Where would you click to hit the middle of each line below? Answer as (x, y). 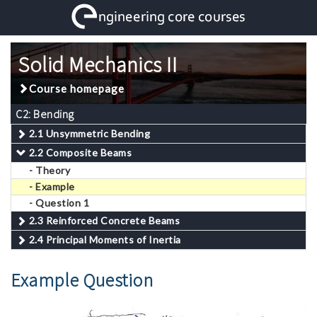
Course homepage (77, 88)
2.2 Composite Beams (80, 152)
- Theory (50, 170)
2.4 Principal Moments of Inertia (105, 240)
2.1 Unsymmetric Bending (89, 133)
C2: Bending (45, 114)
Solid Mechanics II (97, 64)
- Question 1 (59, 203)
